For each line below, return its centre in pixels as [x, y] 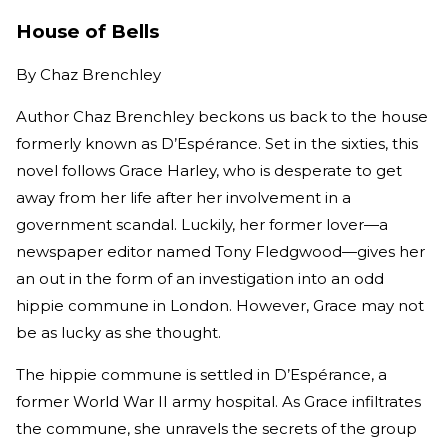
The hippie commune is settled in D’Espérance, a [201, 375]
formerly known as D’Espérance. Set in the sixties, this [217, 144]
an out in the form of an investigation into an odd [200, 279]
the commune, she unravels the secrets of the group [216, 429]
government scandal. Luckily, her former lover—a [202, 225]
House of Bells [87, 31]
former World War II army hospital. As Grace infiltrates [218, 402]
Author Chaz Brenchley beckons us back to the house [222, 117]
